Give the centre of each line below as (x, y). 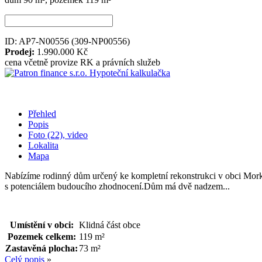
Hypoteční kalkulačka (129, 73)
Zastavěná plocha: (42, 248)
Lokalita (43, 145)
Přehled (42, 113)
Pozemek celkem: (42, 236)
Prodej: (20, 51)
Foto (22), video (58, 135)
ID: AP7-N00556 (38, 41)
